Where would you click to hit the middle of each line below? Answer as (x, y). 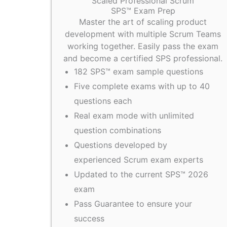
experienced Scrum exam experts (139, 160)
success (89, 219)
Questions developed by (121, 145)
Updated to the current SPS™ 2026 (141, 175)
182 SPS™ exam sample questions (139, 72)
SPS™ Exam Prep (143, 11)
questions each (103, 101)
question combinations (118, 130)
